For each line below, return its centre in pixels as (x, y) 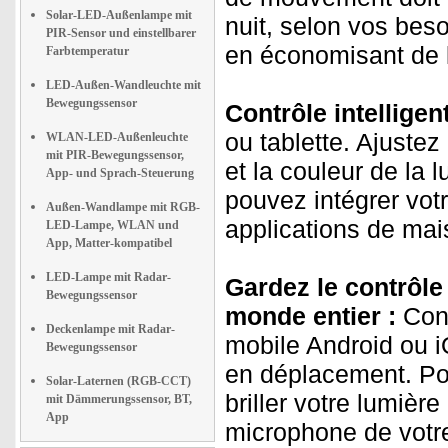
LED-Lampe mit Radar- (108, 277)
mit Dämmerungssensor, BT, (119, 399)
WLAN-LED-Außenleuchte (117, 137)
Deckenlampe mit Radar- (110, 329)
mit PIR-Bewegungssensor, (115, 155)
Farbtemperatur (87, 51)
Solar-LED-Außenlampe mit (119, 15)
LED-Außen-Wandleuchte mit (123, 85)
